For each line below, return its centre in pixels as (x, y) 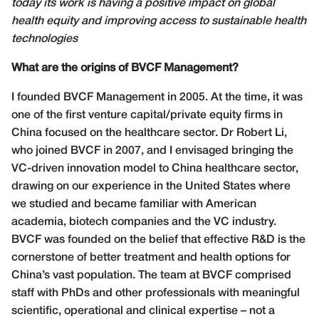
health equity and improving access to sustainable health (159, 21)
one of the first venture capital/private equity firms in (147, 115)
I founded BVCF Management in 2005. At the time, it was (157, 97)
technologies (45, 39)
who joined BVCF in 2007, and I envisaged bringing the (152, 151)
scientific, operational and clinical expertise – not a (143, 311)
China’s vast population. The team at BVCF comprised (151, 275)
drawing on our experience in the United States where (151, 186)
